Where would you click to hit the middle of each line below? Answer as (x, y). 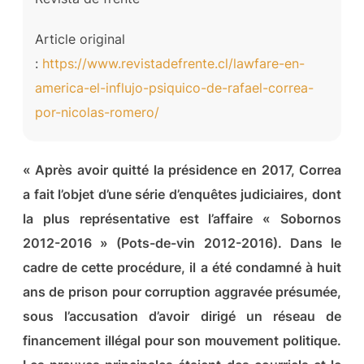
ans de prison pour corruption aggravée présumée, (182, 291)
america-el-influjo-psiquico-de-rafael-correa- (174, 87)
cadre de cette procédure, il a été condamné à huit (182, 267)
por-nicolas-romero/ (97, 112)
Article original (80, 39)
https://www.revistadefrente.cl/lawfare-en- (173, 63)
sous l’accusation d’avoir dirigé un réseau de (182, 316)
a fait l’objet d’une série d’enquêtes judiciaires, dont (182, 194)
